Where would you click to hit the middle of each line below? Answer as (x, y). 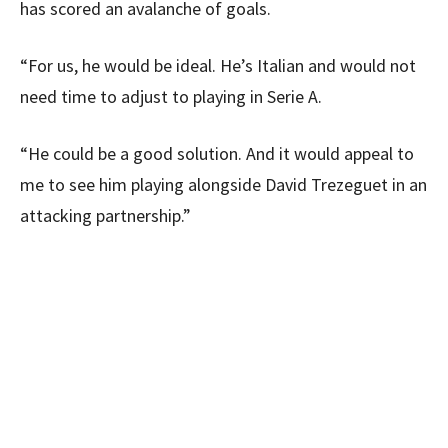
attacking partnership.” (105, 215)
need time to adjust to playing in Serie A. (171, 96)
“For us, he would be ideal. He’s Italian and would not (218, 65)
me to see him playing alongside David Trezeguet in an (223, 184)
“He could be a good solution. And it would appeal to (217, 153)
